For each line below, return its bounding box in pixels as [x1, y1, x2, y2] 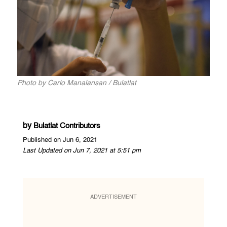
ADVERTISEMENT [90, 194, 137, 200]
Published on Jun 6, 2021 [22, 136, 97, 143]
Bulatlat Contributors [33, 122, 100, 130]
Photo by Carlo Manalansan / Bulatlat [17, 79, 136, 87]
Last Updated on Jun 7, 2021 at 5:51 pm [22, 147, 141, 154]
